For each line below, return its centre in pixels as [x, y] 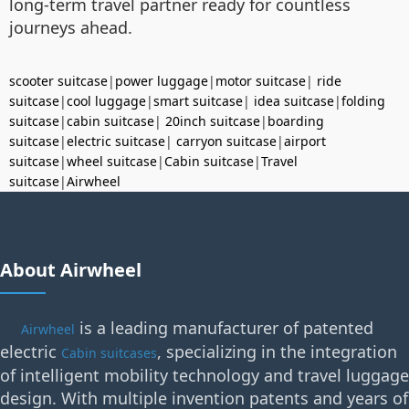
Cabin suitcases [109, 352]
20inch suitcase [213, 121]
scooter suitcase [58, 80]
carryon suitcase [226, 141]
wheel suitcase [112, 161]
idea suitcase [294, 100]
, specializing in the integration [277, 351]
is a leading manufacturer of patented [224, 327]
